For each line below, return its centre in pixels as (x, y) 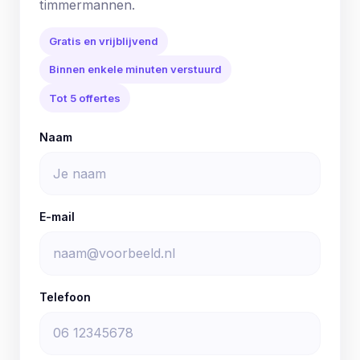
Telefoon (65, 297)
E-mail (57, 217)
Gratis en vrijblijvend (104, 41)
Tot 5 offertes (85, 98)
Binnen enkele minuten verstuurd (135, 70)
